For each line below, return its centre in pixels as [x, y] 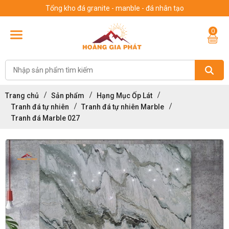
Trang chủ [22, 96]
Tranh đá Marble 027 [45, 118]
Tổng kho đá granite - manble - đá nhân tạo [114, 8]
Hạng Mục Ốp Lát [124, 96]
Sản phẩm [68, 96]
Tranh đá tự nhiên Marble [123, 107]
